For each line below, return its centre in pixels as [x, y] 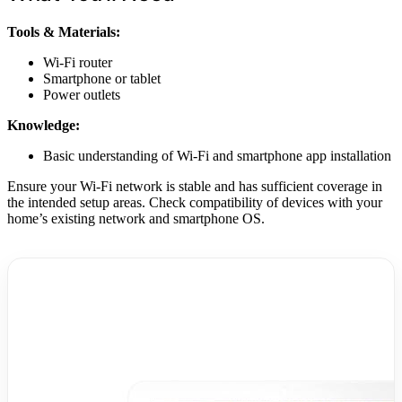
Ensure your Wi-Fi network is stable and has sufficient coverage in [195, 186]
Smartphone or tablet [102, 78]
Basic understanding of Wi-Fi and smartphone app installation [217, 155]
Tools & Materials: [64, 31]
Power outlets [82, 94]
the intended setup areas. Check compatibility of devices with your [195, 202]
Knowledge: [44, 125]
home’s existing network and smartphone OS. [136, 218]
